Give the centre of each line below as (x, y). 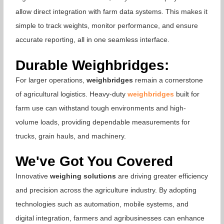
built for (187, 94)
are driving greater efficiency (162, 176)
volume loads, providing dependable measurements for (103, 122)
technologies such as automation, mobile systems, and (102, 204)
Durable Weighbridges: (92, 65)
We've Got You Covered (94, 161)
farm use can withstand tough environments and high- (101, 108)
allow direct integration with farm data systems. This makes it (112, 12)
